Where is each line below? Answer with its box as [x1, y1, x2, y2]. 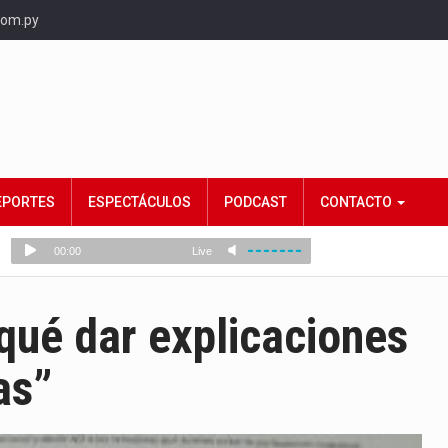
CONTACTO [320, 194, 395, 210]
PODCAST [224, 194, 287, 210]
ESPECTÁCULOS [88, 194, 191, 210]
